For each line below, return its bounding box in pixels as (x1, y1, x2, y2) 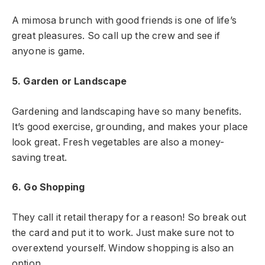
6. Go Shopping (12, 182, 85, 193)
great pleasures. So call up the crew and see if (12, 30, 221, 42)
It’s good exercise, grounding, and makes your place (12, 121, 248, 132)
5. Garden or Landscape (12, 76, 127, 88)
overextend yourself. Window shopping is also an (12, 242, 234, 254)
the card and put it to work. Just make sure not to (12, 227, 234, 238)
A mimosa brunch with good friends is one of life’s (12, 15, 237, 27)
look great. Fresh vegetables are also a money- (12, 136, 225, 148)
